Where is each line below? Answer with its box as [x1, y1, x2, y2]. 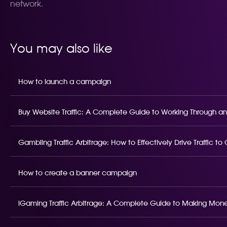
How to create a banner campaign [18, 170, 137, 177]
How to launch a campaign [18, 79, 111, 86]
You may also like [10, 43, 112, 55]
